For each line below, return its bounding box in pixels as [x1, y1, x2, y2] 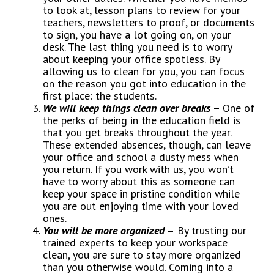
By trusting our [174, 223, 246, 238]
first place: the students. [43, 89, 157, 103]
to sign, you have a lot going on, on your [43, 28, 231, 42]
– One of [210, 101, 254, 116]
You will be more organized [43, 223, 165, 238]
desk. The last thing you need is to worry [43, 40, 232, 54]
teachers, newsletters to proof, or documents [43, 15, 254, 30]
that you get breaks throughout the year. [43, 125, 231, 140]
